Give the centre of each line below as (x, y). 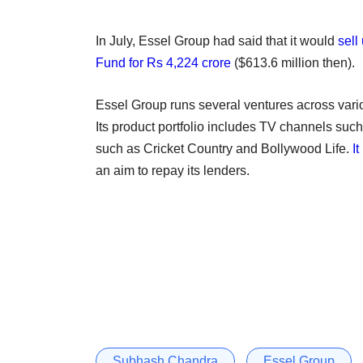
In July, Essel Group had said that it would (217, 41)
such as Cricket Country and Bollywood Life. (224, 148)
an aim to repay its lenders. (173, 170)
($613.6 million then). (293, 62)
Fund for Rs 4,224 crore (163, 62)
